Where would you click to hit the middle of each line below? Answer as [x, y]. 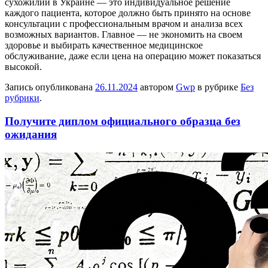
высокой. [23, 67]
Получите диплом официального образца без [123, 121]
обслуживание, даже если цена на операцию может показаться [133, 56]
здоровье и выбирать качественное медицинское [104, 45]
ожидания [31, 135]
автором [157, 87]
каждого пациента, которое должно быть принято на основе [128, 13]
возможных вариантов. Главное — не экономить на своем [124, 35]
